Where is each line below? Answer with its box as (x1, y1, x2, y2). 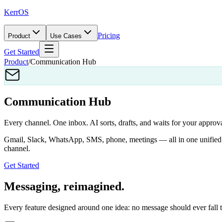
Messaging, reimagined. (4, 179, 124, 193)
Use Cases (50, 32, 82, 40)
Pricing (98, 31, 120, 40)
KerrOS (4, 8, 29, 16)
